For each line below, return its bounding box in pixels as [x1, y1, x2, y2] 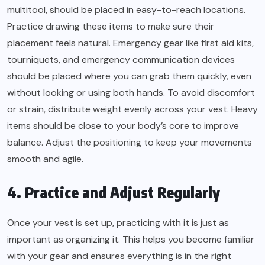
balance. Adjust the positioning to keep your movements [7, 135, 252, 148]
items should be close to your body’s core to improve [7, 119, 239, 132]
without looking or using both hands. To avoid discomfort [7, 86, 255, 99]
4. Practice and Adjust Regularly [7, 182, 220, 202]
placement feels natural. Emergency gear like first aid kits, [7, 36, 254, 49]
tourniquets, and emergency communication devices [7, 53, 235, 66]
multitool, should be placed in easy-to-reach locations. [7, 3, 245, 16]
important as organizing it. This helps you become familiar [7, 232, 254, 245]
